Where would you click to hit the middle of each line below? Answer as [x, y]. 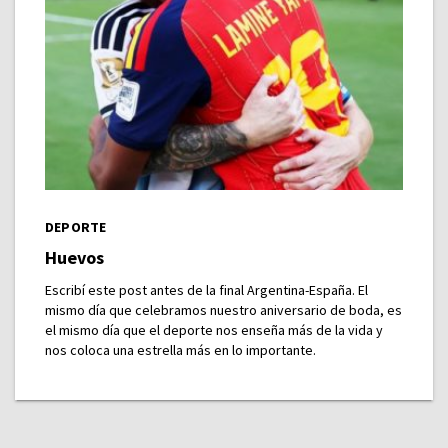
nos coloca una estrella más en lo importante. [180, 350]
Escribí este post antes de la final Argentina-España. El [206, 290]
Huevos [74, 258]
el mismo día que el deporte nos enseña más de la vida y [214, 330]
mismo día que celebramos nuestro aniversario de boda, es [223, 310]
